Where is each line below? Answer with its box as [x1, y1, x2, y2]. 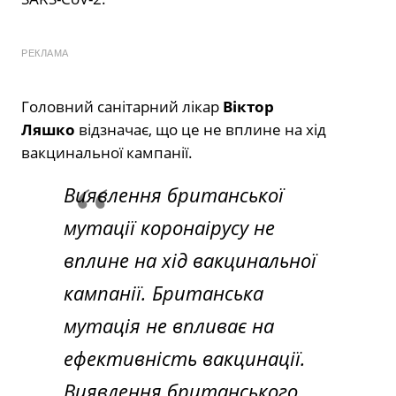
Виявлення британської [64, 181, 284, 209]
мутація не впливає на [64, 312, 274, 339]
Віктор [223, 96, 274, 118]
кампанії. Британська [64, 279, 263, 307]
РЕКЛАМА [21, 48, 69, 59]
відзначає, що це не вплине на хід [75, 119, 326, 141]
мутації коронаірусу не [64, 214, 275, 241]
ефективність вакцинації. [64, 345, 306, 372]
